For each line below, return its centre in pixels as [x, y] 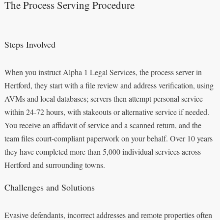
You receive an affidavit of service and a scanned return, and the [103, 125]
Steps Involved [30, 44]
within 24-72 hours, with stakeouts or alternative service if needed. [107, 111]
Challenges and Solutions [49, 187]
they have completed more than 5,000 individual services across [102, 151]
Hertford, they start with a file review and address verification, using [109, 85]
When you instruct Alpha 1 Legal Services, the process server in [103, 72]
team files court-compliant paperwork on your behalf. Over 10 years [108, 138]
